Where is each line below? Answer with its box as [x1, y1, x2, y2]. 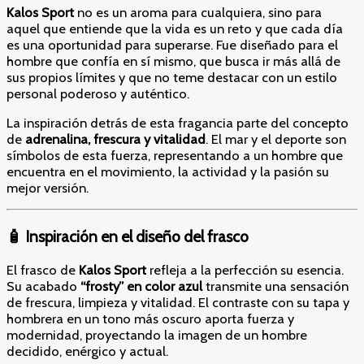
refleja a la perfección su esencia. [146, 261, 344, 278]
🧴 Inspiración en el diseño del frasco [6, 226, 249, 246]
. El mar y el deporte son [206, 130, 346, 147]
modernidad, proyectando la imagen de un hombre [6, 326, 307, 343]
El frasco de [6, 261, 79, 278]
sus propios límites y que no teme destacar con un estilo [6, 68, 337, 85]
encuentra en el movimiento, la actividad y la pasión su [6, 162, 329, 180]
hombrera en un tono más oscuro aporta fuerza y [6, 310, 294, 327]
